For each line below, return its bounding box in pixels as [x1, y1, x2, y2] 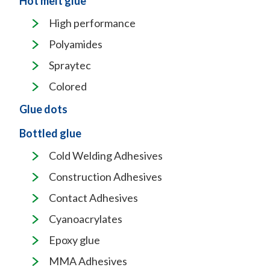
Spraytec [49, 58, 91, 72]
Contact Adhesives [49, 191, 138, 204]
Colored [49, 80, 87, 93]
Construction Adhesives [49, 170, 162, 183]
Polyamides [49, 37, 102, 51]
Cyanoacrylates [49, 212, 122, 225]
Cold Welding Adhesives [49, 149, 163, 162]
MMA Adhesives [49, 254, 127, 268]
